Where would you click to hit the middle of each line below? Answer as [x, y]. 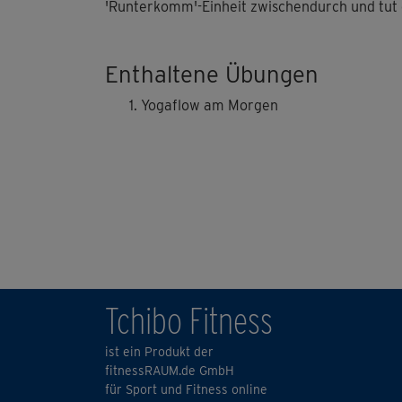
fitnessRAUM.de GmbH [170, 371]
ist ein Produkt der [159, 352]
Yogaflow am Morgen [210, 106]
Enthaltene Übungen [212, 74]
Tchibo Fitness [189, 322]
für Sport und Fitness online [186, 390]
